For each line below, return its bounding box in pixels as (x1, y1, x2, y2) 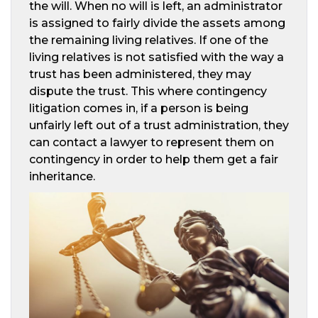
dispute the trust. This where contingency (29, 84, 267, 98)
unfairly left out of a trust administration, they (29, 118, 289, 132)
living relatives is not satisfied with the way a (29, 50, 284, 64)
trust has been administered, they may (29, 67, 251, 81)
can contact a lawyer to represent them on (29, 135, 274, 149)
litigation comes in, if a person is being (29, 101, 248, 115)
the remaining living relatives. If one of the (29, 33, 268, 47)
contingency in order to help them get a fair (29, 152, 278, 166)
